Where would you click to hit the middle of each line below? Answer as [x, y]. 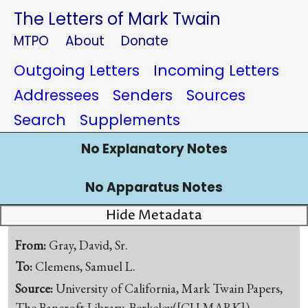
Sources [216, 95]
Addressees [56, 95]
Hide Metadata [154, 216]
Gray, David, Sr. [89, 245]
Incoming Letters [216, 70]
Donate [145, 41]
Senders [143, 95]
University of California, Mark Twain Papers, [169, 289]
